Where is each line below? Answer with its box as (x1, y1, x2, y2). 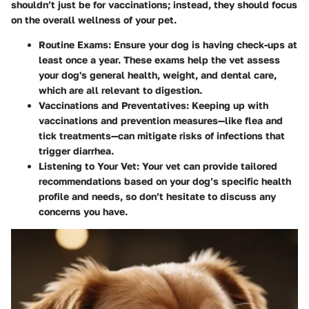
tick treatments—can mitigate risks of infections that (39, 129, 285, 141)
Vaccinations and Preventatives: (39, 99, 189, 111)
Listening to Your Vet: (39, 159, 139, 172)
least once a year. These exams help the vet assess (39, 53, 280, 66)
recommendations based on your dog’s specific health (39, 175, 291, 187)
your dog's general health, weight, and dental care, (39, 68, 277, 81)
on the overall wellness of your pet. (11, 13, 177, 26)
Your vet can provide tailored (139, 159, 277, 172)
